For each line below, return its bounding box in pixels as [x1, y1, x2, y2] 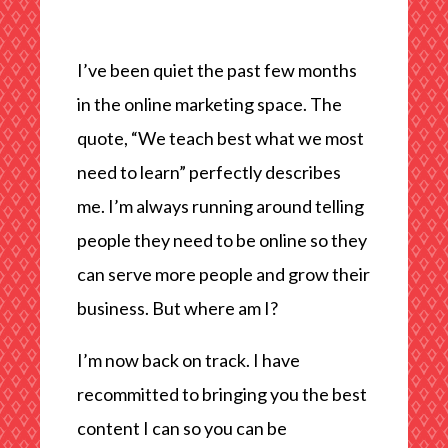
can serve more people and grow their [76, 263, 370, 285]
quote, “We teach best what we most [76, 127, 364, 149]
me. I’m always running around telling [76, 195, 364, 217]
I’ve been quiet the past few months [76, 59, 357, 81]
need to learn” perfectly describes [76, 161, 341, 183]
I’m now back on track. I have [76, 349, 300, 371]
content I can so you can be [76, 417, 287, 439]
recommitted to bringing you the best [76, 383, 367, 405]
